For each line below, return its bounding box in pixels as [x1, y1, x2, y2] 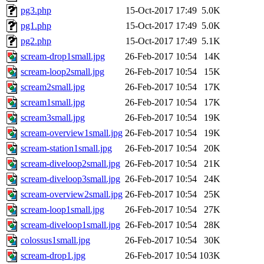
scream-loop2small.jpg [21, 67, 104, 77]
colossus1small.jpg [21, 235, 90, 246]
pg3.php [21, 5, 51, 16]
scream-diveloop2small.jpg [21, 159, 120, 169]
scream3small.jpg [21, 113, 85, 123]
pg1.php [21, 21, 51, 31]
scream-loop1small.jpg [21, 204, 104, 215]
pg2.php [21, 36, 51, 47]
